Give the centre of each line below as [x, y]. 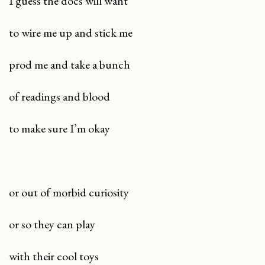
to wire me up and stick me [71, 33]
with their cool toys [54, 256]
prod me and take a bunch [70, 64]
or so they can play [52, 224]
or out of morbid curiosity [69, 192]
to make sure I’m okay [59, 128]
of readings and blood [59, 96]
